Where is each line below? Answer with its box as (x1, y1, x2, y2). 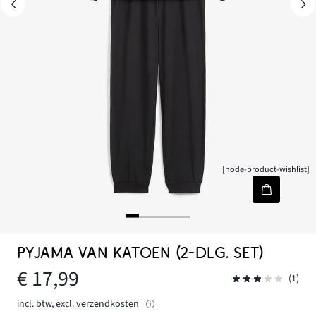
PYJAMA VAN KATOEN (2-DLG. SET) (17, 244, 265, 262)
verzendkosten (76, 296, 139, 311)
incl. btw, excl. (17, 296, 74, 311)
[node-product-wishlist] (222, 163, 310, 176)
